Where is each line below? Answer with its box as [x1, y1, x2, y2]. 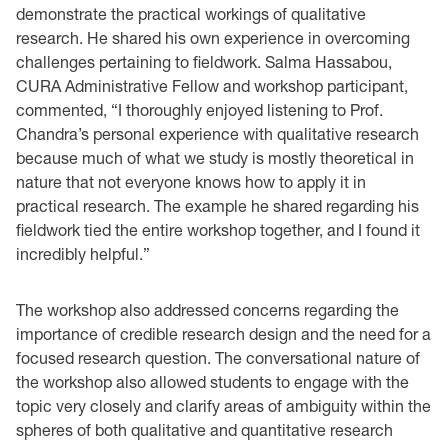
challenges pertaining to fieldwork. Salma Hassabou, [16, 52, 392, 71]
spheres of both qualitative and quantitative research [16, 420, 393, 439]
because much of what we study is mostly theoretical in [16, 148, 414, 167]
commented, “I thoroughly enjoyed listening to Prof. [16, 100, 383, 119]
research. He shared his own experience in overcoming [16, 28, 410, 47]
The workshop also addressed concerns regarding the [16, 300, 399, 319]
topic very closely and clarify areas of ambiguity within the [16, 396, 431, 415]
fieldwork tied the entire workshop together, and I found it [16, 220, 420, 239]
